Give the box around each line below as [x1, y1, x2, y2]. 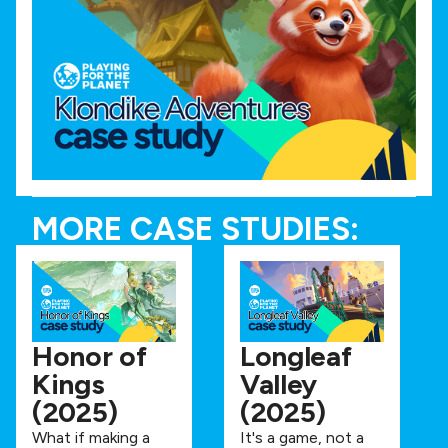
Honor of [32, 338, 147, 373]
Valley [240, 366, 318, 401]
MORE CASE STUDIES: [32, 209, 359, 248]
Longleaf [240, 338, 352, 373]
